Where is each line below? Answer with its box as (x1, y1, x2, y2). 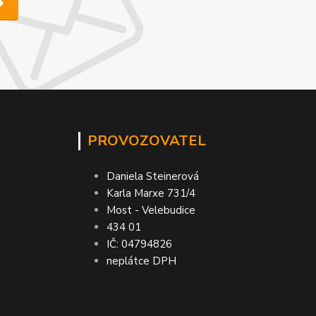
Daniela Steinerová (106, 169, 199, 183)
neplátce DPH (106, 253, 176, 268)
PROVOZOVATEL (87, 130, 206, 150)
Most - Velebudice (106, 202, 195, 217)
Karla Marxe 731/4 (106, 186, 195, 200)
